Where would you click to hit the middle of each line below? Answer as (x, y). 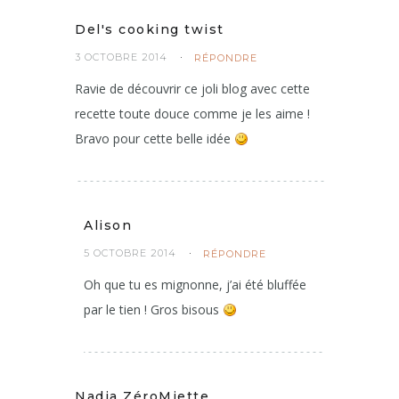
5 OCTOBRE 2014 (130, 253)
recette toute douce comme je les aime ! (192, 114)
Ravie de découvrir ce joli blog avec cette (192, 89)
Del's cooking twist (150, 30)
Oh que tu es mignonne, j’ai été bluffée (195, 285)
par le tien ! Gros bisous (153, 310)
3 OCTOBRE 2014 (121, 57)
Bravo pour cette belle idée (155, 139)
